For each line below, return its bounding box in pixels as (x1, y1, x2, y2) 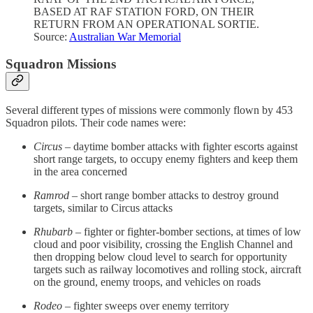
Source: (34, 31, 69, 43)
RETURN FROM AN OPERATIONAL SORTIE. (34, 18, 259, 31)
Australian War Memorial (69, 31, 181, 43)
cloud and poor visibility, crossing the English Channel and (34, 238, 293, 250)
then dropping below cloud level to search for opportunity (34, 250, 287, 263)
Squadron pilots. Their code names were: (6, 116, 186, 129)
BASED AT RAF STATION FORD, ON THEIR (34, 6, 254, 18)
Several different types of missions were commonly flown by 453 (6, 103, 293, 116)
